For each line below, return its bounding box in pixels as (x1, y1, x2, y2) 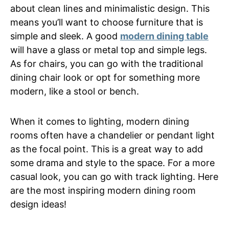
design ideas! (10, 199, 66, 210)
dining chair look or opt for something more (10, 72, 200, 83)
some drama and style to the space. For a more (10, 157, 215, 168)
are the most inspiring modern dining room (10, 185, 196, 196)
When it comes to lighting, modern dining (10, 116, 189, 127)
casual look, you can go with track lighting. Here (10, 171, 218, 182)
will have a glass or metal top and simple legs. (10, 44, 207, 55)
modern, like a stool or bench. (10, 86, 139, 97)
